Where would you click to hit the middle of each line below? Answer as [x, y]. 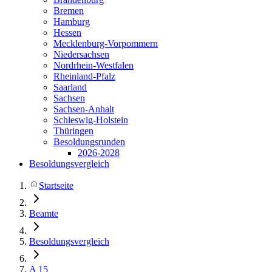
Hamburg [72, 22]
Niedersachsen [81, 54]
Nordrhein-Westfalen [93, 65]
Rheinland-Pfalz [84, 76]
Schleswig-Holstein [91, 120]
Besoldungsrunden [89, 142]
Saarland [70, 87]
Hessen [67, 32]
